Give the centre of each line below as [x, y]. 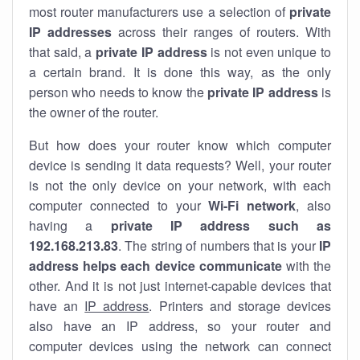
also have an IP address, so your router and [180, 326]
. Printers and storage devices [240, 306]
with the [307, 266]
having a [70, 225]
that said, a [63, 52]
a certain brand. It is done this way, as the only [180, 72]
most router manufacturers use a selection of [159, 12]
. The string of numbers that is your [219, 245]
